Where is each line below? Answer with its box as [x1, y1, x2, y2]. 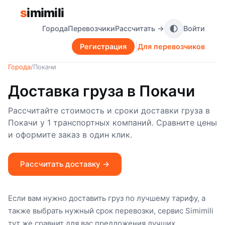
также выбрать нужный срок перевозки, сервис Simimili [8, 205, 213, 215]
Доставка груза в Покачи [8, 81, 195, 100]
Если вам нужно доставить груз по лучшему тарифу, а [8, 193, 205, 203]
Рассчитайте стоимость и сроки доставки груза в [8, 105, 210, 116]
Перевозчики [68, 24, 115, 33]
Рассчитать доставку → [20, 159, 109, 169]
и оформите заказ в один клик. [8, 129, 132, 140]
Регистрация [80, 42, 127, 51]
